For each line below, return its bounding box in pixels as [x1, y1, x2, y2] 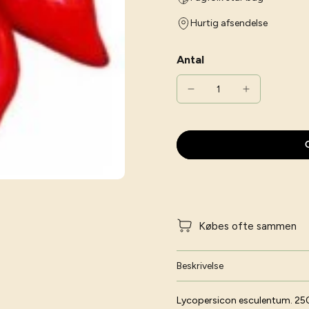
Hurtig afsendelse [190, 17, 268, 29]
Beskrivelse [177, 260, 223, 272]
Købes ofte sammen [199, 219, 297, 232]
